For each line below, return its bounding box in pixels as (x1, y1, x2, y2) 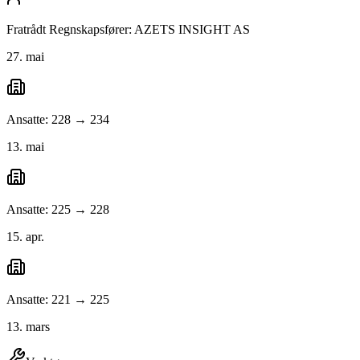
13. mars (6, 320, 50, 334)
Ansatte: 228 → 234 (6, 112, 109, 127)
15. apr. (6, 230, 44, 244)
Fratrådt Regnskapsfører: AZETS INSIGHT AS (6, 22, 250, 37)
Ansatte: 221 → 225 (6, 292, 109, 307)
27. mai (6, 50, 44, 64)
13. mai (6, 140, 44, 154)
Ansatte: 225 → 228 (6, 202, 109, 217)
